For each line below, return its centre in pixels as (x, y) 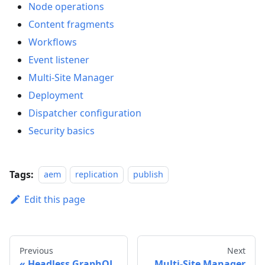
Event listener (59, 59)
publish (148, 174)
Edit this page (54, 199)
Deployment (56, 95)
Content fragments (71, 24)
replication (97, 174)
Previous (36, 250)
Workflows (53, 42)
